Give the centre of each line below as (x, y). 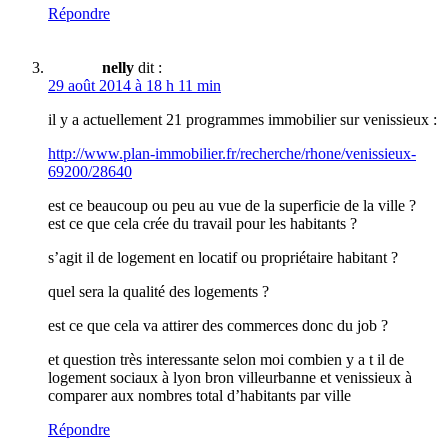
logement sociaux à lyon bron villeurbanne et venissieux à (230, 377)
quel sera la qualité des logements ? (158, 291)
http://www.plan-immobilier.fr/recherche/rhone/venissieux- (232, 153)
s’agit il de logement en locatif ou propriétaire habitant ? (223, 257)
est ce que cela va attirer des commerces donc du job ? (218, 325)
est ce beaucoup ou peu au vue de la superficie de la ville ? (232, 205)
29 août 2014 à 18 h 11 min (134, 85)
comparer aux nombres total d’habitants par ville (199, 395)
